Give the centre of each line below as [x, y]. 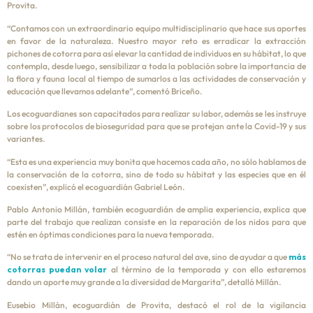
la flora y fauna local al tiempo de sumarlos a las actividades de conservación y [156, 78]
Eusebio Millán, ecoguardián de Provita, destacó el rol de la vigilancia [156, 305]
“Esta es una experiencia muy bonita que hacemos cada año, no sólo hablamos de [156, 161]
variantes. [26, 139]
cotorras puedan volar [57, 270]
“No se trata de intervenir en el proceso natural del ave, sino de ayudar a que [148, 257]
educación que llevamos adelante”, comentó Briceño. [104, 91]
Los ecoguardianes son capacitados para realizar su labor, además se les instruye [156, 114]
